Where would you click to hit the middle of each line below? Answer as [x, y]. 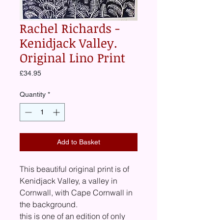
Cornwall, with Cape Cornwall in [76, 192]
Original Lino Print [72, 57]
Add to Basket [79, 142]
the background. [49, 204]
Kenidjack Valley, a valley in [69, 180]
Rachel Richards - [70, 28]
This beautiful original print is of [74, 169]
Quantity [33, 94]
